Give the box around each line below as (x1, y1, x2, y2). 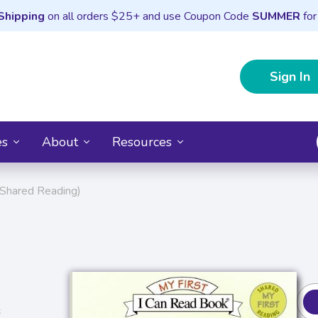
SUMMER (251, 9, 300, 24)
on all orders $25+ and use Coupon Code (44, 9, 252, 24)
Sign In (270, 67, 310, 85)
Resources (112, 133, 172, 150)
